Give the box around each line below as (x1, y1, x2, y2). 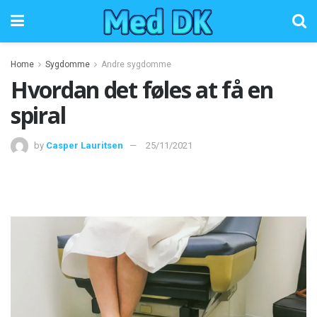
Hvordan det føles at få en (11, 74, 273, 105)
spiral (11, 100, 66, 130)
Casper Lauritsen (46, 139, 123, 151)
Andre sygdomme (101, 59, 171, 69)
